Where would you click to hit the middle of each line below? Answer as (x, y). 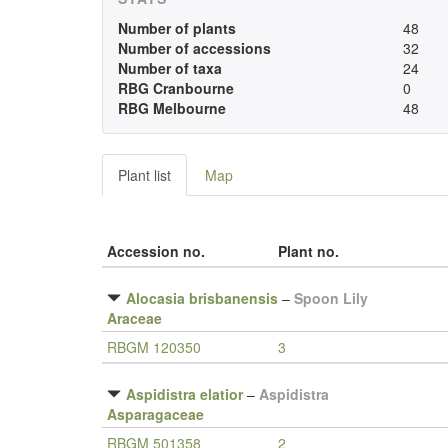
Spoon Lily (331, 298)
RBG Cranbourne (176, 88)
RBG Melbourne (172, 108)
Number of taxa (170, 68)
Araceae (134, 318)
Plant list (144, 175)
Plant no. (308, 251)
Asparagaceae (155, 414)
